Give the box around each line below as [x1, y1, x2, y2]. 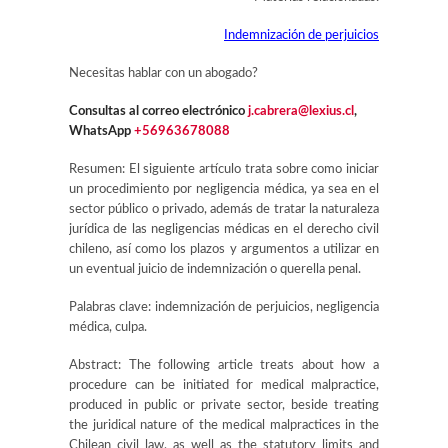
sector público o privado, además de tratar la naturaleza [69, 203, 379, 216]
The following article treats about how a [121, 359, 379, 372]
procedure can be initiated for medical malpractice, [69, 379, 379, 392]
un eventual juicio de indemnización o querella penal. [69, 263, 361, 276]
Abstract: [69, 359, 121, 372]
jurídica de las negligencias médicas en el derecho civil [69, 223, 379, 236]
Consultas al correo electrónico [69, 105, 248, 118]
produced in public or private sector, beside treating [69, 399, 379, 412]
